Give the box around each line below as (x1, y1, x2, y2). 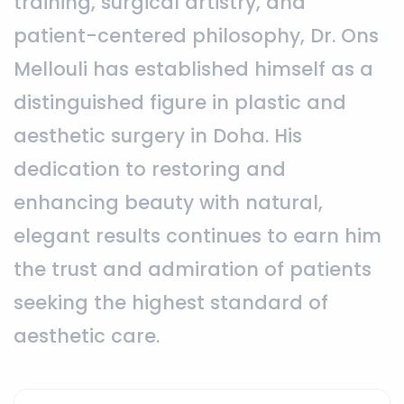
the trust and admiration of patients (14, 255, 372, 282)
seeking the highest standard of (14, 289, 328, 316)
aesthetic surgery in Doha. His (14, 122, 302, 149)
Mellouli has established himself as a (14, 55, 373, 82)
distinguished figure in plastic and (14, 88, 346, 115)
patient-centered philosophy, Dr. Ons (14, 22, 379, 49)
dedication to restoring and (14, 155, 286, 182)
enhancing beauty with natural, (14, 188, 323, 216)
